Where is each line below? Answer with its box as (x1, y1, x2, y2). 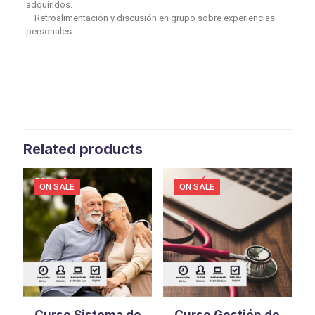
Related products (23, 140, 143, 157)
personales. (25, 25, 74, 37)
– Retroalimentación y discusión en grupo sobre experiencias (25, 12, 275, 23)
